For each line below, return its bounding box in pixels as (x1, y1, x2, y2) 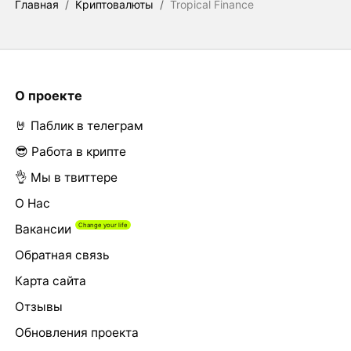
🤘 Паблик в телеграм (14, 118, 143, 133)
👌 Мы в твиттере (14, 169, 118, 185)
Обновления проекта (14, 324, 139, 340)
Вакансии (14, 221, 71, 237)
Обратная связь (14, 247, 110, 262)
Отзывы (14, 299, 63, 314)
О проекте (14, 87, 82, 103)
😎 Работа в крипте (14, 143, 126, 159)
